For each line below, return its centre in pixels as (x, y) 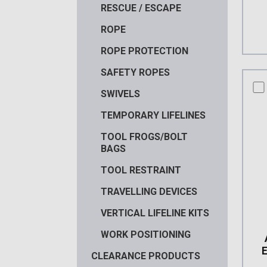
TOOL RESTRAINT (141, 170)
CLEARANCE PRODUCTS (145, 256)
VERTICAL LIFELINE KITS (155, 213)
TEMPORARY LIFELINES (153, 115)
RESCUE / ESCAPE (141, 8)
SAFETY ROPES (135, 72)
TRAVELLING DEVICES (149, 191)
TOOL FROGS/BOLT (144, 136)
